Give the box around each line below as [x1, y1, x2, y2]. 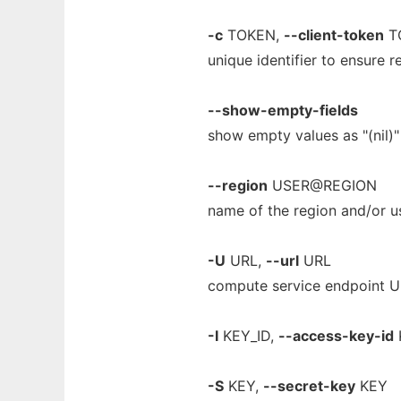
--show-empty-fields [208, 101, 358, 119]
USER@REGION [268, 176, 377, 194]
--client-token [284, 26, 384, 44]
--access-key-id [278, 327, 394, 345]
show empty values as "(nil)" [208, 126, 399, 144]
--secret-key [263, 377, 355, 395]
